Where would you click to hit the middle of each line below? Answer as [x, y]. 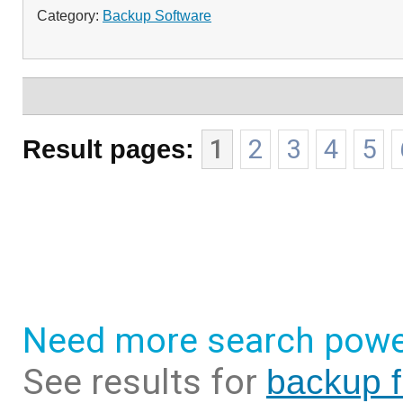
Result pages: [108, 149]
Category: [70, 15]
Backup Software [157, 15]
